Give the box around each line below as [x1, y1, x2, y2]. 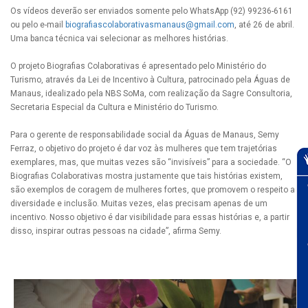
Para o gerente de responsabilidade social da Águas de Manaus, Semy [10, 130, 279, 140]
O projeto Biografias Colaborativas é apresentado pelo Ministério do [10, 61, 266, 71]
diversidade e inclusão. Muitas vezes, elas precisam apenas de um [10, 199, 267, 209]
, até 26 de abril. [234, 20, 294, 30]
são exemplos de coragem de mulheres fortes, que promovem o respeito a [10, 185, 295, 195]
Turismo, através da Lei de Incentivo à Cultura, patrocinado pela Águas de [10, 75, 290, 85]
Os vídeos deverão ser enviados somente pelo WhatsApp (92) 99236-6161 [10, 6, 293, 16]
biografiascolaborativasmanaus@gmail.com [65, 20, 234, 30]
